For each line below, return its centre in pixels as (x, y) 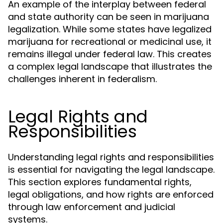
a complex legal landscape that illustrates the (110, 66)
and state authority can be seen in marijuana (109, 17)
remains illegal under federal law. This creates (110, 54)
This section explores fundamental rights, (100, 182)
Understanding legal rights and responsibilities (111, 157)
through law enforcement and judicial (92, 207)
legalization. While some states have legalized (110, 29)
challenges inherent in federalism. (82, 79)
